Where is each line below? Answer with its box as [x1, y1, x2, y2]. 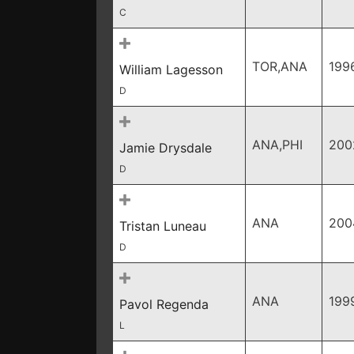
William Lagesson [119, 62, 223, 77]
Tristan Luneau [119, 218, 206, 234]
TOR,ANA [252, 58, 307, 74]
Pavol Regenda [119, 296, 209, 312]
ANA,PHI [252, 137, 303, 153]
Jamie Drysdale [119, 140, 212, 156]
